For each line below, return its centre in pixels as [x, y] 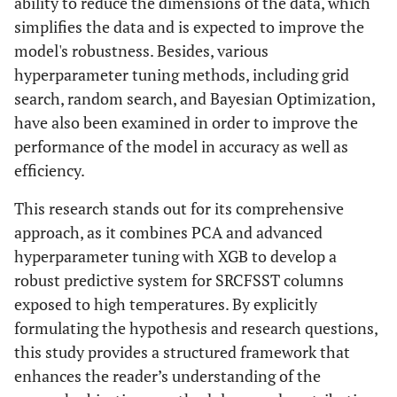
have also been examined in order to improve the [186, 122]
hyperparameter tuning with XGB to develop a [175, 256]
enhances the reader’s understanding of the [167, 376]
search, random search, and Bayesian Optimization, [195, 98]
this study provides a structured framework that [182, 352]
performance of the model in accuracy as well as [181, 146]
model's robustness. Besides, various [141, 51]
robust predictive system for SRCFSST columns [179, 280]
